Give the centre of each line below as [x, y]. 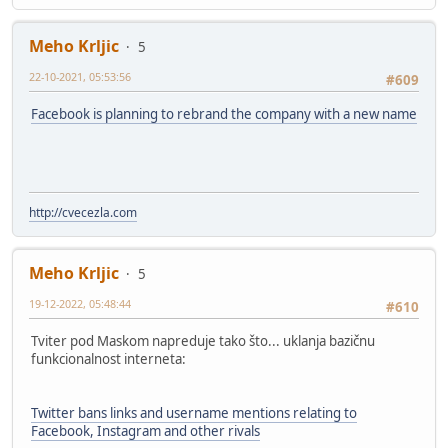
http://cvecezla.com [83, 213]
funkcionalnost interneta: [108, 359]
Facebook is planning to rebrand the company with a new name [224, 114]
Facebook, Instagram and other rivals [145, 431]
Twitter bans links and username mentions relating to [194, 413]
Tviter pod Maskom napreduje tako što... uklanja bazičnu [203, 341]
